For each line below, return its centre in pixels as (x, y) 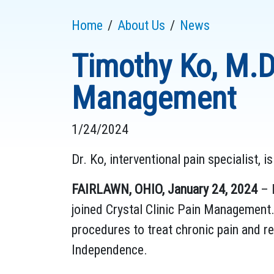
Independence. (109, 250)
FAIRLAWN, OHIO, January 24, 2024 (165, 189)
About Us (141, 25)
